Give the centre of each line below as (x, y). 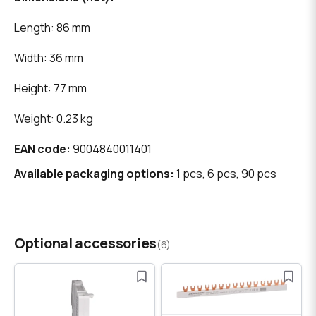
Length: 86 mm (52, 28)
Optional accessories (85, 243)
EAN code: (42, 149)
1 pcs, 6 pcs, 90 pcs (225, 174)
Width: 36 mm (49, 58)
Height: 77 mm (50, 89)
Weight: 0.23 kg (54, 119)
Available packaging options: (94, 174)
